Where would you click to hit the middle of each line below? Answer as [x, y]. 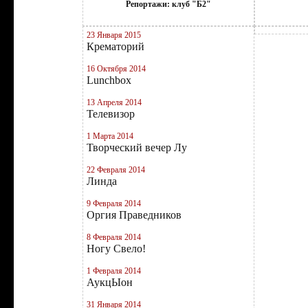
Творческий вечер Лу [137, 147]
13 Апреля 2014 [114, 102]
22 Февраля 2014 [116, 170]
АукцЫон [110, 282]
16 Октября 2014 [116, 69]
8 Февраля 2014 [114, 237]
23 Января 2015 [114, 35]
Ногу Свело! [116, 249]
